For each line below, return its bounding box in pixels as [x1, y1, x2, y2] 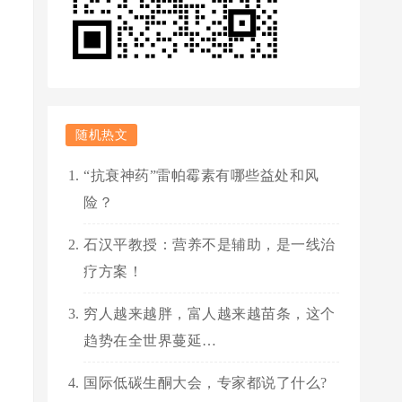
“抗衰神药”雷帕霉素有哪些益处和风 [83, 168, 319, 183]
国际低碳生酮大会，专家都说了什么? [83, 375, 328, 390]
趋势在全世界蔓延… [83, 333, 217, 348]
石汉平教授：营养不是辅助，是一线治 [83, 237, 336, 252]
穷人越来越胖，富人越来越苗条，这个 [83, 306, 336, 321]
